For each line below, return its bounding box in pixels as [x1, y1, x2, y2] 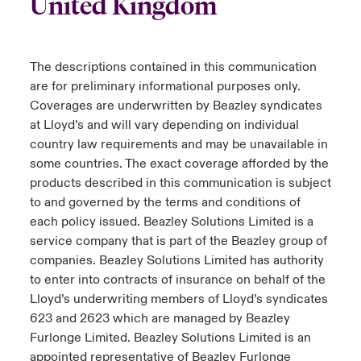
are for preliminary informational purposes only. [29, 78, 301, 94]
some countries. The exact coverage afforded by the [29, 156, 329, 172]
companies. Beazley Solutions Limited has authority [29, 252, 324, 268]
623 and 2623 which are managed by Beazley [29, 310, 290, 326]
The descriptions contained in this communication [29, 59, 317, 75]
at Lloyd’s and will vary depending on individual [29, 117, 299, 133]
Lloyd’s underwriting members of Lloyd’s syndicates [29, 291, 328, 307]
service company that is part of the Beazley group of [29, 233, 327, 249]
